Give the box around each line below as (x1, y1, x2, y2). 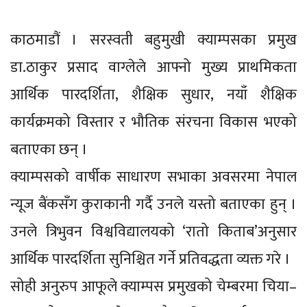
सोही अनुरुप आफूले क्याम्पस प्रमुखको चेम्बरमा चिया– (10, 274, 297, 300)
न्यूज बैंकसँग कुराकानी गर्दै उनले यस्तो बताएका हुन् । (10, 192, 297, 218)
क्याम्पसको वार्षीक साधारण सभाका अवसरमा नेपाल (10, 164, 297, 191)
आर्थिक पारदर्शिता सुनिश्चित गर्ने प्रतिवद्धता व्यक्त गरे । (10, 247, 291, 273)
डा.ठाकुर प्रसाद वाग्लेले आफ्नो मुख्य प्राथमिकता (10, 55, 297, 81)
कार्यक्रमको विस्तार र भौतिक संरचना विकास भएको (10, 110, 297, 136)
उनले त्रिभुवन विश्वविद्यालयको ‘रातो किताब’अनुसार (10, 219, 297, 245)
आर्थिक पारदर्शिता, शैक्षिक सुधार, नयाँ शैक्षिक (10, 82, 297, 108)
